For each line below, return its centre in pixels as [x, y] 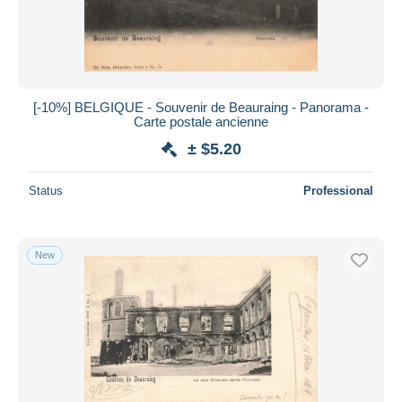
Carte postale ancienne [201, 121]
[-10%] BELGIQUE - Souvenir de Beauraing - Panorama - [201, 107]
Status [46, 190]
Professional [338, 190]
